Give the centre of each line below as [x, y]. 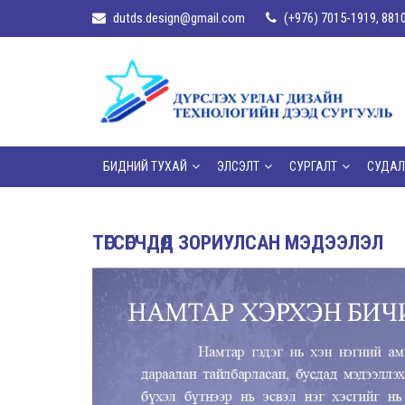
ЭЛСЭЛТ [238, 166]
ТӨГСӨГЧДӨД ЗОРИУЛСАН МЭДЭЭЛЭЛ [238, 242]
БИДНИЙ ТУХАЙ [145, 166]
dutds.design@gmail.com [179, 18]
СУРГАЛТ [313, 166]
